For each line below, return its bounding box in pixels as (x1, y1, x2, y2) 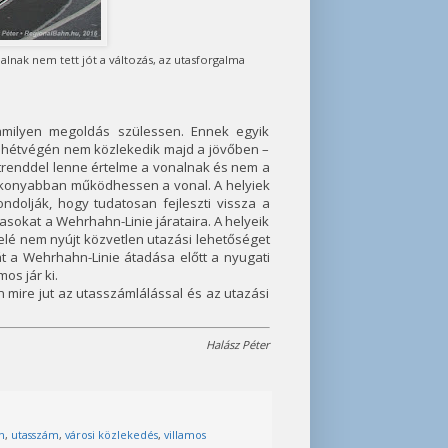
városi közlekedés (64, 426, 158, 442)
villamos (163, 426, 206, 442)
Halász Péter (205, 337, 270, 353)
